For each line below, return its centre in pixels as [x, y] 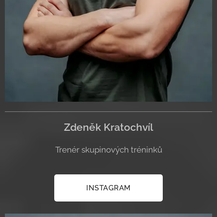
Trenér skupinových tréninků [108, 149]
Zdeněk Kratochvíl [108, 127]
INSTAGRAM [108, 188]
